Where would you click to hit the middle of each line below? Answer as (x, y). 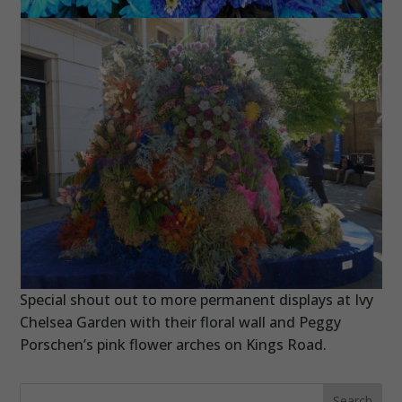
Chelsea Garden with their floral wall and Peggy (181, 322)
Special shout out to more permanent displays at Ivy (197, 299)
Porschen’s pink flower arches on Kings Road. (174, 344)
